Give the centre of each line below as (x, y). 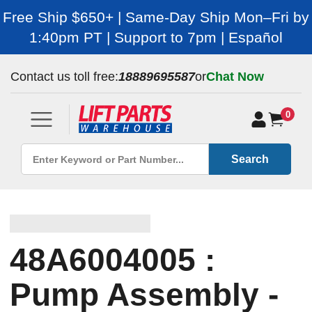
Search (250, 159)
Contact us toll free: (64, 77)
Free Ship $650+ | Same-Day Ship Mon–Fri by (156, 17)
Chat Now (235, 77)
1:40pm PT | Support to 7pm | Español (156, 37)
